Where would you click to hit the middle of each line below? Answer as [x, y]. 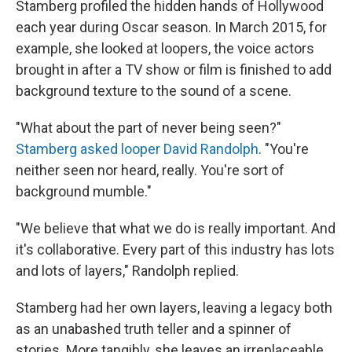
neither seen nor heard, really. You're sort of [150, 170]
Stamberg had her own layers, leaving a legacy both [174, 307]
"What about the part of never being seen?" [148, 127]
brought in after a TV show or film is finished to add [174, 69]
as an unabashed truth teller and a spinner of [154, 328]
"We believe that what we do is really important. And [176, 228]
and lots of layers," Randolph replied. [127, 270]
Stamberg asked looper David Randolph [137, 148]
